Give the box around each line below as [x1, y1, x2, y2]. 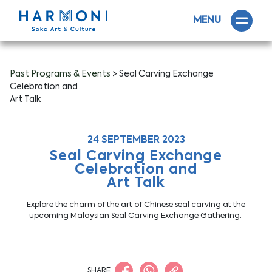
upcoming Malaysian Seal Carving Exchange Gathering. [29, 212, 243, 220]
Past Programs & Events [10, 70, 110, 78]
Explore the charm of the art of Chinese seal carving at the [27, 201, 245, 209]
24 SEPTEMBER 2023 [87, 135, 185, 145]
